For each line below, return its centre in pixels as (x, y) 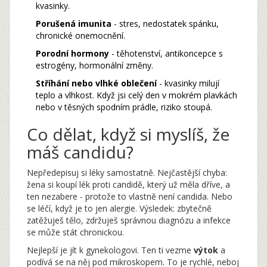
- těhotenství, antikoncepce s (166, 53)
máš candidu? (80, 152)
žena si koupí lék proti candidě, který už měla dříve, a (128, 184)
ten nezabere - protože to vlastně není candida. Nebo (130, 196)
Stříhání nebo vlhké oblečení (96, 83)
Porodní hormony (72, 53)
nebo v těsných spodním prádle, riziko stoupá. (124, 107)
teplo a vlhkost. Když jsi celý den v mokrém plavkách (136, 95)
